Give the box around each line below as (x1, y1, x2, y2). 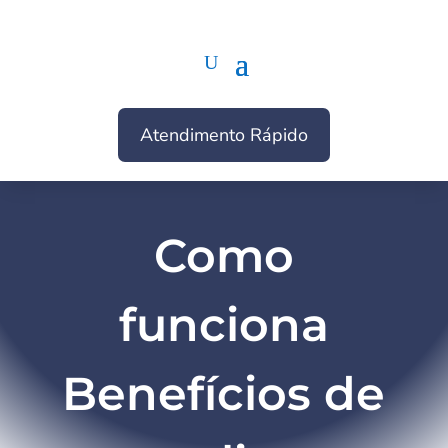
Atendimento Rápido (139, 123, 308, 147)
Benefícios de (62, 365, 386, 422)
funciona (118, 296, 329, 353)
